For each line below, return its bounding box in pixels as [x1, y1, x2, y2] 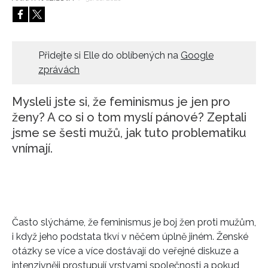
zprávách [38, 63, 80, 75]
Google [181, 49, 214, 61]
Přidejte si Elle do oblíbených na [38, 49, 181, 61]
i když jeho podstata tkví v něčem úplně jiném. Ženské [12, 230, 248, 242]
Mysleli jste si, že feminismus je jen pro [12, 94, 230, 109]
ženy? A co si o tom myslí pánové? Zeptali [12, 109, 246, 124]
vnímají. [12, 141, 53, 156]
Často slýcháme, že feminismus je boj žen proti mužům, [12, 216, 256, 228]
